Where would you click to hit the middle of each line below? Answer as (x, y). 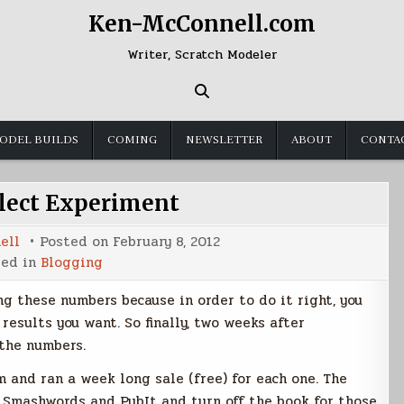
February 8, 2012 (166, 242)
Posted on (76, 242)
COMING (132, 140)
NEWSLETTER (224, 140)
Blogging (71, 262)
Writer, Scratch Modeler (202, 55)
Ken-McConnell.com (202, 24)
